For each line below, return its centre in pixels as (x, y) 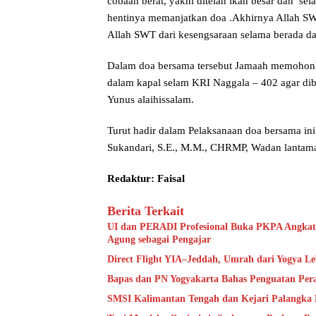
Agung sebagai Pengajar (159, 239)
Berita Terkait (146, 211)
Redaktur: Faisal (146, 178)
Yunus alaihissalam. (151, 99)
